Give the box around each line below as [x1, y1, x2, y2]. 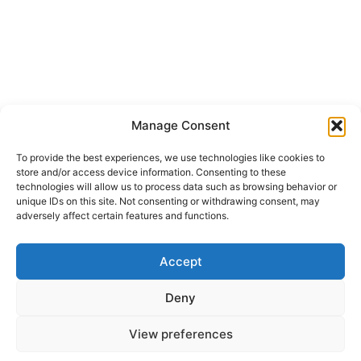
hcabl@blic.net [254, 213, 329, 230]
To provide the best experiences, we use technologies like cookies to [16, 151, 325, 164]
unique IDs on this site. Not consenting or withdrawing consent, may [16, 195, 320, 207]
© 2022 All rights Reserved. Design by [91, 305, 246, 319]
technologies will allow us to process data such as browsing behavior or [16, 180, 337, 193]
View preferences [128, 326, 233, 342]
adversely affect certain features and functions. [16, 210, 229, 222]
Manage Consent [131, 118, 230, 133]
